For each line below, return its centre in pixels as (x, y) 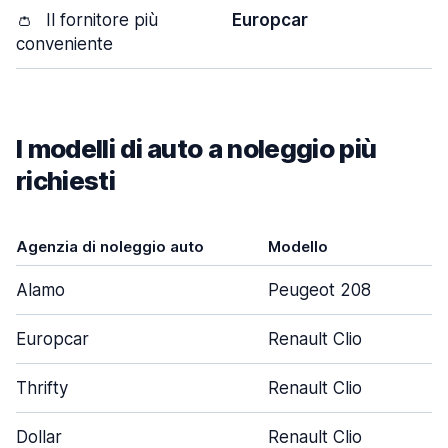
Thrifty (42, 388)
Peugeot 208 (319, 290)
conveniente (64, 44)
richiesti (65, 180)
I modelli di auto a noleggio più (196, 148)
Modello (298, 246)
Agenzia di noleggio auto (110, 246)
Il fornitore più (99, 20)
